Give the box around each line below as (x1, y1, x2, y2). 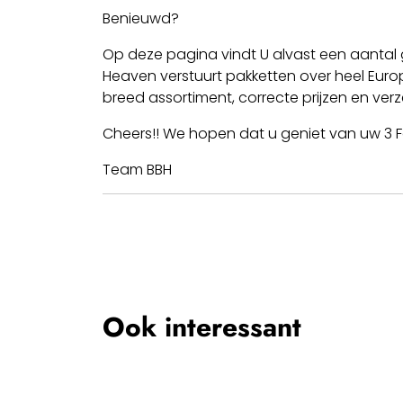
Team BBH (103, 159, 172, 181)
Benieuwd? (103, 8, 179, 30)
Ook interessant (103, 308, 301, 347)
